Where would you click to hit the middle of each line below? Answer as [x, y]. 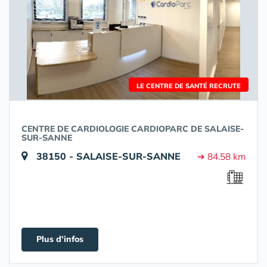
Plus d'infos [60, 239]
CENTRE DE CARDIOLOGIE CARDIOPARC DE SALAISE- [133, 129]
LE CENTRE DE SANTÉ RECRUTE [189, 86]
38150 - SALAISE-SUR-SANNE [108, 156]
